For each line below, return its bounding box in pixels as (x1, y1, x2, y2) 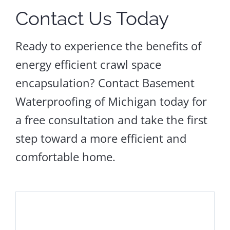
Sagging (15, 185, 73, 203)
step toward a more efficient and (15, 130, 186, 146)
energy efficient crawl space (15, 56, 161, 72)
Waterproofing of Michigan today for (15, 93, 207, 109)
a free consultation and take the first (15, 111, 207, 127)
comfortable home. (15, 148, 116, 164)
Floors (15, 204, 59, 221)
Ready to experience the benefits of (15, 37, 201, 53)
